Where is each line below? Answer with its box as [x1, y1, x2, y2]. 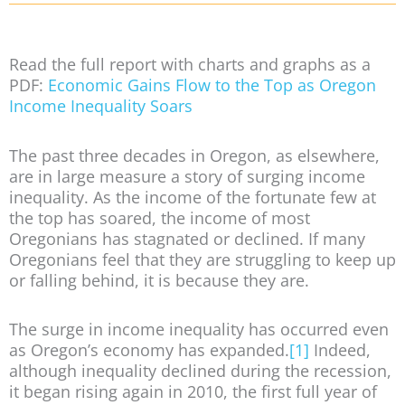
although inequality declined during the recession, [9, 360, 391, 382]
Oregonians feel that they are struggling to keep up [9, 248, 396, 270]
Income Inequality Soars [9, 95, 193, 118]
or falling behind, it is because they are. [9, 268, 309, 291]
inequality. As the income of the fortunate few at [9, 185, 376, 208]
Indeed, [309, 339, 371, 362]
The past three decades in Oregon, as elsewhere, [9, 144, 380, 166]
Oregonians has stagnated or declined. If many [9, 227, 365, 250]
